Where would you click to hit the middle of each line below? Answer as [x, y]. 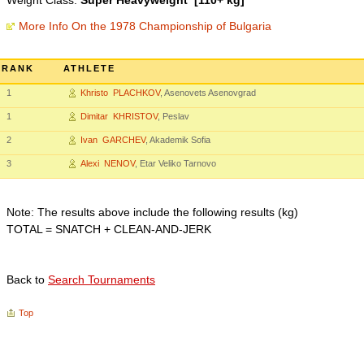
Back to [27, 279]
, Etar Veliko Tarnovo [175, 163]
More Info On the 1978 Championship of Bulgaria [145, 26]
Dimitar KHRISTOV [119, 116]
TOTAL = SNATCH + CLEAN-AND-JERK [109, 229]
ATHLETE [89, 68]
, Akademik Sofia [178, 140]
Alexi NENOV [108, 163]
